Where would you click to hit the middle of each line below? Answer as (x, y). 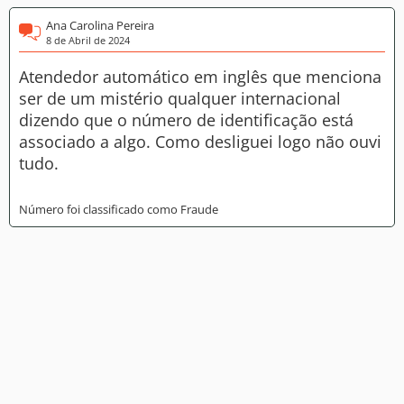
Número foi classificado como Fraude (119, 209)
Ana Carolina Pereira (100, 25)
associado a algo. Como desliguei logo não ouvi (200, 142)
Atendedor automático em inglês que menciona (200, 77)
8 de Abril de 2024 (88, 40)
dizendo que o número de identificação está (186, 120)
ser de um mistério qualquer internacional (180, 98)
